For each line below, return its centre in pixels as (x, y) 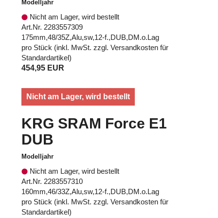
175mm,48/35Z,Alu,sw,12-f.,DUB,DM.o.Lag (90, 37)
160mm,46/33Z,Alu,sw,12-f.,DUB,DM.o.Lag (90, 191)
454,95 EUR (43, 68)
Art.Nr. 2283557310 (52, 181)
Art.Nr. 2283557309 (52, 27)
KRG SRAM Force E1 (94, 123)
